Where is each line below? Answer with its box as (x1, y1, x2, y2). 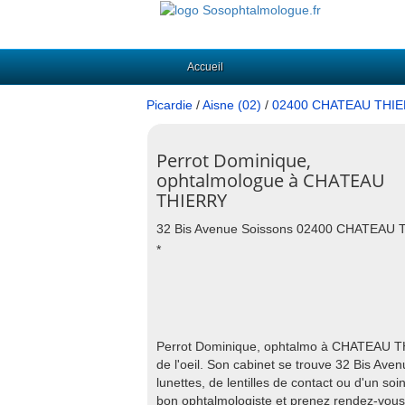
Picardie (146, 98, 193, 112)
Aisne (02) (202, 98, 261, 112)
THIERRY (156, 188, 227, 212)
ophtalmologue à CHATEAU (156, 168, 385, 193)
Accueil (187, 61, 223, 73)
